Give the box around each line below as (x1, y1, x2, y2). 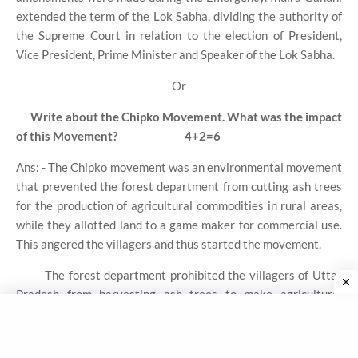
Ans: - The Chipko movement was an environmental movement (16, 159, 342, 174)
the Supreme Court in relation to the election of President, (16, 27, 342, 42)
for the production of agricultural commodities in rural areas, (16, 197, 342, 213)
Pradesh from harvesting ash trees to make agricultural (16, 286, 342, 301)
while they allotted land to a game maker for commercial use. (16, 217, 342, 232)
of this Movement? (16, 128, 117, 143)
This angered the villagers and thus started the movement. (16, 236, 321, 251)
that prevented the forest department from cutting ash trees (16, 178, 342, 193)
